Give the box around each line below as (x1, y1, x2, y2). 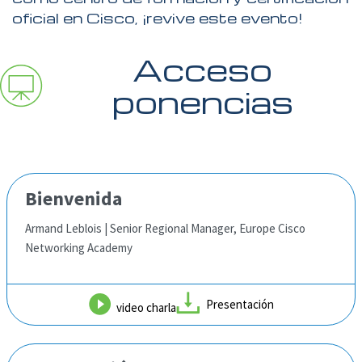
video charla (116, 299, 176, 315)
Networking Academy (25, 239, 133, 255)
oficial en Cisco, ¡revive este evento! (12, 7, 302, 27)
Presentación (205, 296, 274, 312)
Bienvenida (25, 185, 122, 211)
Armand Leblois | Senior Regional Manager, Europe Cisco (25, 220, 305, 236)
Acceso (133, 49, 272, 89)
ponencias (112, 82, 293, 121)
